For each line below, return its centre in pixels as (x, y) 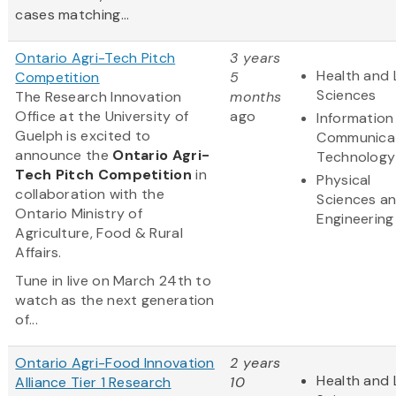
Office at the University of (102, 116)
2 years (255, 362)
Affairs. (38, 252)
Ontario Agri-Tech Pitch (95, 57)
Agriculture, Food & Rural (99, 232)
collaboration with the (90, 194)
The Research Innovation (99, 96)
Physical (344, 179)
